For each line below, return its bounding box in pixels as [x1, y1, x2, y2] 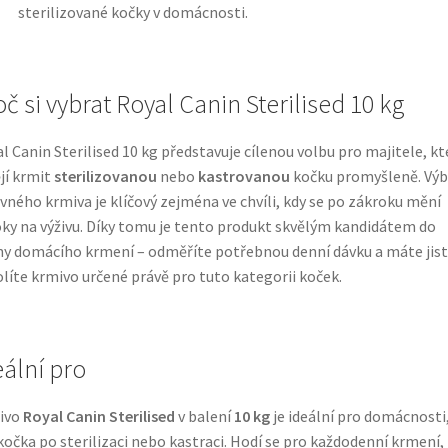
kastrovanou [197, 166, 290, 187]
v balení [174, 405, 234, 426]
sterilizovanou [53, 166, 157, 187]
